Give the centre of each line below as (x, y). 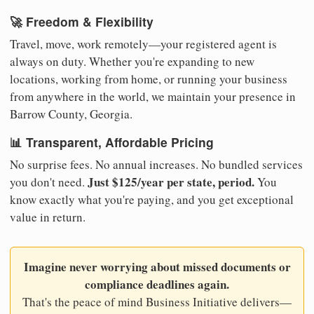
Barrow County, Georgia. (71, 114)
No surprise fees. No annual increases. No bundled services (156, 164)
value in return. (48, 217)
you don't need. (49, 182)
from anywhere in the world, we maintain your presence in (153, 96)
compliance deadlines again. (157, 284)
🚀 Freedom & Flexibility (82, 21)
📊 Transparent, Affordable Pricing (112, 142)
